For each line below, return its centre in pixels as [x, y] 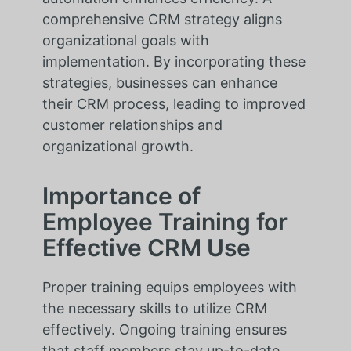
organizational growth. [118, 147]
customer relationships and [132, 125]
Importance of [121, 196]
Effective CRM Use [146, 248]
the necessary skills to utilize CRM [154, 309]
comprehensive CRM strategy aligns [162, 20]
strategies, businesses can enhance [159, 83]
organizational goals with [125, 41]
